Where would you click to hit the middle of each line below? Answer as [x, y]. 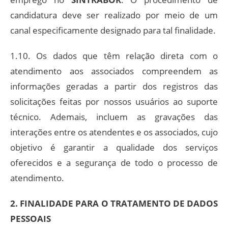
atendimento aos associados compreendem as [114, 71]
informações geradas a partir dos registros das [114, 86]
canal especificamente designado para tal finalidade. [113, 30]
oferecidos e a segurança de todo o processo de [114, 162]
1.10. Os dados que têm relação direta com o [114, 55]
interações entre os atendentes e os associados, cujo [114, 132]
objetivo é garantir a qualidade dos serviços [114, 147]
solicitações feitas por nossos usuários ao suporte [114, 101]
